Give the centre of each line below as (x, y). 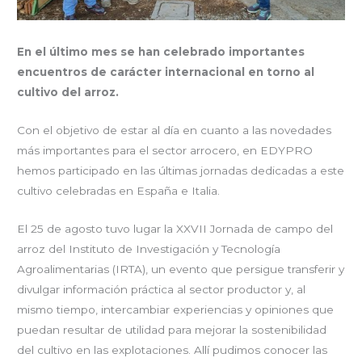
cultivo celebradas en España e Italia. (119, 190)
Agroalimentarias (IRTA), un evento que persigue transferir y (181, 269)
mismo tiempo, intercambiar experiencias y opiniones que (176, 309)
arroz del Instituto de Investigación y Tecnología (149, 248)
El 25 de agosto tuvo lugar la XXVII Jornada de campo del (175, 228)
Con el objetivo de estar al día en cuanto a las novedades (175, 130)
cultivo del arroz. (68, 93)
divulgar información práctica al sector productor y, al (162, 289)
